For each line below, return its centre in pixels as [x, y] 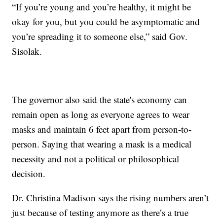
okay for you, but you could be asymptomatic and [106, 22]
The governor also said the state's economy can [100, 100]
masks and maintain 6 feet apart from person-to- [102, 129]
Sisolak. [27, 51]
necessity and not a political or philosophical [96, 159]
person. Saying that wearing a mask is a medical [102, 144]
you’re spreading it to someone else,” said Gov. [100, 37]
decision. [29, 174]
